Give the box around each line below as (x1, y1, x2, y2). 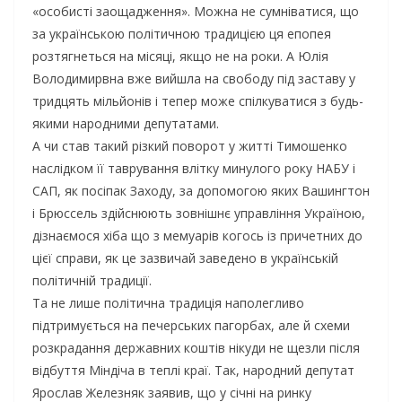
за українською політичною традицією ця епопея (32, 25, 331, 43)
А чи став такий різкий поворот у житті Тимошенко (32, 137, 347, 155)
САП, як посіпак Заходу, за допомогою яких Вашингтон (32, 182, 370, 200)
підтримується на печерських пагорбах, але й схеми (32, 317, 350, 335)
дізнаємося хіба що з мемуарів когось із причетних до (32, 227, 363, 245)
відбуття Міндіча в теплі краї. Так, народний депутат (32, 362, 354, 380)
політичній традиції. (32, 272, 152, 290)
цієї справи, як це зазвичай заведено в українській (32, 249, 338, 267)
